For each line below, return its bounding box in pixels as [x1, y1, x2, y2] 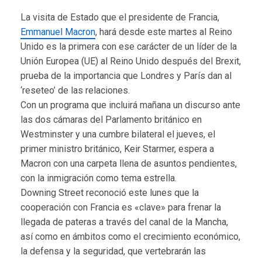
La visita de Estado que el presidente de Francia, [20, 11, 219, 23]
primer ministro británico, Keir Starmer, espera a [20, 143, 214, 154]
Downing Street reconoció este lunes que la [20, 187, 199, 198]
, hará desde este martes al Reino [95, 26, 232, 37]
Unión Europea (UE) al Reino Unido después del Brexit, [20, 55, 241, 67]
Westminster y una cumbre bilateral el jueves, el [20, 128, 215, 140]
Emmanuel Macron [20, 26, 95, 37]
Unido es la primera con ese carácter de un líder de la [20, 40, 237, 52]
